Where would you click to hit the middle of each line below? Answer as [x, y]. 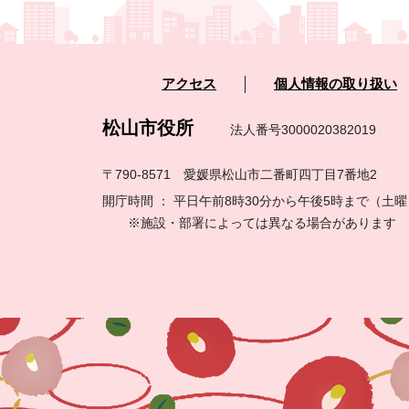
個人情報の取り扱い [336, 84]
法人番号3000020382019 [303, 130]
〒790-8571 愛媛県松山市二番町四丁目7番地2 [240, 175]
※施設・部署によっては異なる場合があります [249, 223]
